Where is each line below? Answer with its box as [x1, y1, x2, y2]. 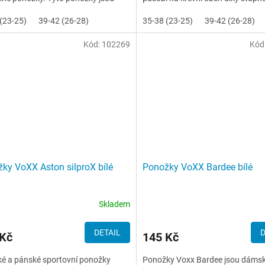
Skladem [98, 199, 130, 209]
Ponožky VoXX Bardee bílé [142, 161, 253, 173]
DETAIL [93, 227, 121, 237]
